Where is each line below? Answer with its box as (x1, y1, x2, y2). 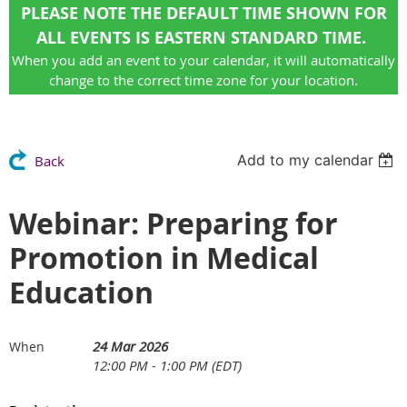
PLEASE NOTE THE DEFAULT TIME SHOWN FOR (20, 2, 387, 25)
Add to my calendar (237, 151, 374, 170)
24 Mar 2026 (93, 337, 168, 356)
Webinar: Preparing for (9, 203, 338, 244)
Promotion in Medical (9, 238, 319, 279)
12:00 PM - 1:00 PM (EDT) (93, 356, 242, 375)
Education (9, 273, 154, 313)
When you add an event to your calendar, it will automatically (12, 51, 395, 70)
